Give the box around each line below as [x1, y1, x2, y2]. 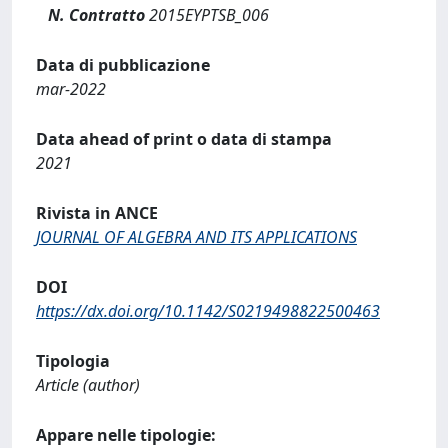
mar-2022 [36, 78, 106, 100]
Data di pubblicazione [36, 54, 210, 76]
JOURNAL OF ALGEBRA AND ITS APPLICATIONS [36, 226, 357, 248]
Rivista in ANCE [36, 202, 158, 224]
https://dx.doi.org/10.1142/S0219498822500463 [36, 300, 380, 322]
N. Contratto [48, 4, 145, 26]
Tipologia [36, 350, 110, 372]
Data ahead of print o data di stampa [36, 128, 332, 150]
